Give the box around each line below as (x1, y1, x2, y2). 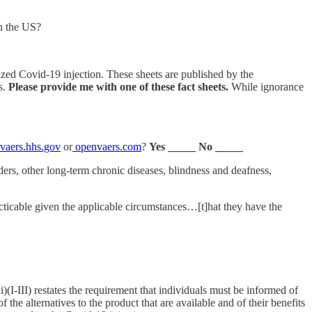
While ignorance (228, 80, 304, 93)
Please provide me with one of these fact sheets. (8, 80, 228, 93)
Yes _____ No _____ (149, 140, 243, 153)
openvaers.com (72, 140, 141, 153)
